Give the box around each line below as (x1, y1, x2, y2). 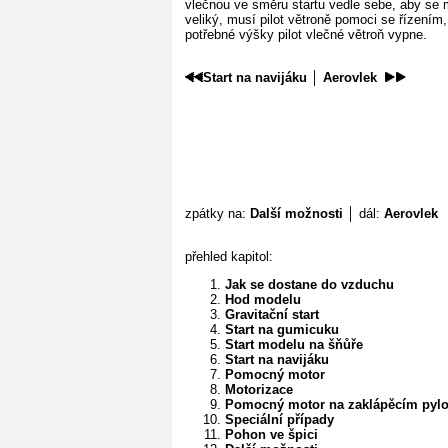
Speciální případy (225, 412, 334, 428)
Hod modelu (225, 292, 301, 308)
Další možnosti (250, 206, 343, 222)
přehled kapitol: (185, 249, 273, 265)
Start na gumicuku (225, 322, 339, 338)
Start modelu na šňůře (225, 337, 363, 353)
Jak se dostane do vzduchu (225, 277, 394, 293)
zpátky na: (185, 206, 250, 222)
